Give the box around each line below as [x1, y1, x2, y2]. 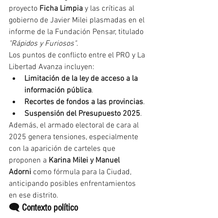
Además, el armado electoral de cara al [9, 121, 141, 131]
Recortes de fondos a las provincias [24, 97, 143, 108]
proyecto [9, 4, 39, 14]
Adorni [9, 167, 31, 178]
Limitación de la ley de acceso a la [24, 74, 140, 84]
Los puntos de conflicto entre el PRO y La [9, 51, 147, 61]
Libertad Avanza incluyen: [9, 62, 94, 73]
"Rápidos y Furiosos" [9, 39, 76, 49]
